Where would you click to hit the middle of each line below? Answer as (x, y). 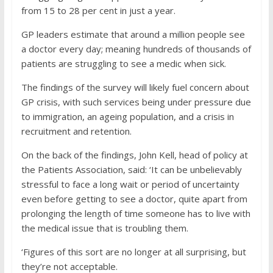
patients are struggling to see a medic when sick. (123, 63)
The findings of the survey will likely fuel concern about (135, 87)
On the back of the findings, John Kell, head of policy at (134, 155)
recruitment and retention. (76, 131)
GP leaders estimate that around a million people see (133, 34)
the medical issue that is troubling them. (105, 228)
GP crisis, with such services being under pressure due (136, 102)
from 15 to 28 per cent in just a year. (98, 10)
